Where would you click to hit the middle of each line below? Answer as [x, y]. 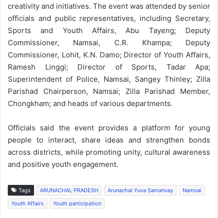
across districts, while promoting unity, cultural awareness [109, 152]
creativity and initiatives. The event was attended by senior [109, 6]
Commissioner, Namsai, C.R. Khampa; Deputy [109, 42]
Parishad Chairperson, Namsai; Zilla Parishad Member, [109, 91]
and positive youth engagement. [63, 164]
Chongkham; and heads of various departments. [90, 103]
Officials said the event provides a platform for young [109, 127]
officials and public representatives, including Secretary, [109, 18]
